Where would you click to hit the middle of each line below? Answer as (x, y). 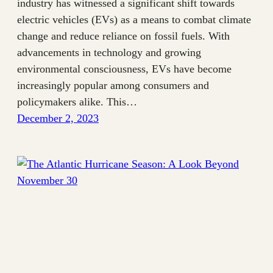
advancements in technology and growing (109, 53)
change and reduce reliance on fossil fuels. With (123, 36)
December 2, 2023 (58, 119)
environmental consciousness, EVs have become (124, 69)
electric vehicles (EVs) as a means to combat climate (134, 20)
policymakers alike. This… (77, 102)
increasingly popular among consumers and (113, 86)
